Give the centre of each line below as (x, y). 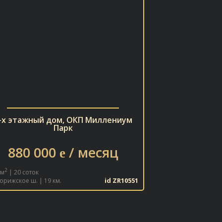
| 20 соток (23, 172)
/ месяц (92, 152)
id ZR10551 (121, 180)
